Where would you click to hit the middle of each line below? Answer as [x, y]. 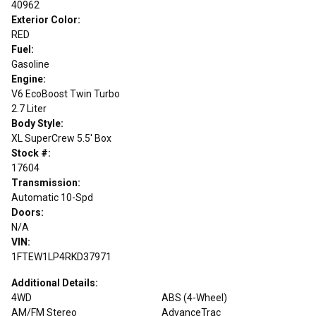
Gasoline [30, 64]
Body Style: [37, 123]
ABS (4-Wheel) [194, 297]
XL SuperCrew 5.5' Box [61, 138]
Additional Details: [55, 282]
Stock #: [31, 153]
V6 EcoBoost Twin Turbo [66, 93]
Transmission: [46, 182]
